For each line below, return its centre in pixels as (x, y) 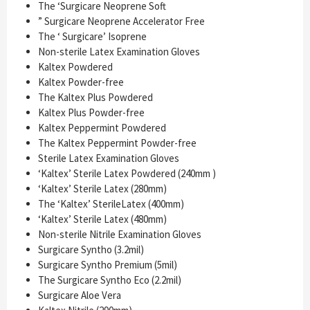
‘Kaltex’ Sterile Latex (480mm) (102, 219)
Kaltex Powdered (75, 67)
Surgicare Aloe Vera (80, 295)
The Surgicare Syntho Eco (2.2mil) (110, 280)
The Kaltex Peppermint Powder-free (117, 143)
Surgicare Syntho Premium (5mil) (108, 265)
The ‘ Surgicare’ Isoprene (92, 37)
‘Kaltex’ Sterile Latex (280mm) (102, 189)
